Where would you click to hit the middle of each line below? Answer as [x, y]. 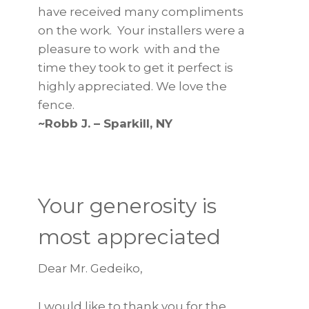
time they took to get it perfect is [136, 68]
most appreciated [129, 237]
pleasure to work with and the [129, 49]
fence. [56, 105]
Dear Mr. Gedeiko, [90, 268]
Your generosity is [127, 206]
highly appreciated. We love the [132, 86]
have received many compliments [141, 12]
